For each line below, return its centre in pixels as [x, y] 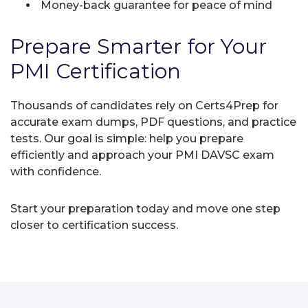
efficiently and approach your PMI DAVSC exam [142, 155]
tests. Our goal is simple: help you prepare [127, 138]
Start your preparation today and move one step [145, 208]
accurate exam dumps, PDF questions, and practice [153, 122]
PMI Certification [96, 71]
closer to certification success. [94, 225]
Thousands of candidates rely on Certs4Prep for [144, 105]
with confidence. [56, 171]
